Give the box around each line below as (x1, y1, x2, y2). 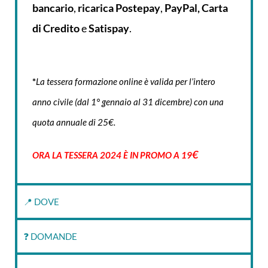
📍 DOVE (23, 196, 59, 208)
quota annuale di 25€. (32, 117, 115, 128)
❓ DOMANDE (23, 231, 77, 242)
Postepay (115, 1, 160, 15)
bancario (32, 1, 74, 15)
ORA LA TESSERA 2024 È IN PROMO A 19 (32, 150, 192, 161)
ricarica (78, 1, 114, 15)
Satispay (89, 22, 129, 35)
